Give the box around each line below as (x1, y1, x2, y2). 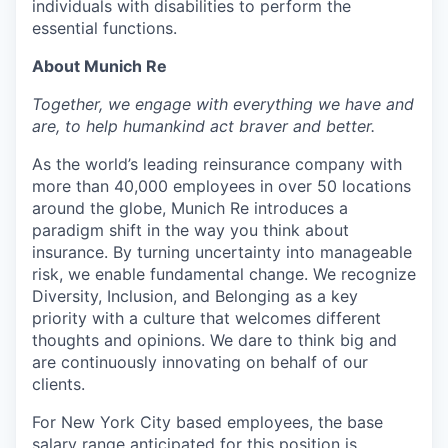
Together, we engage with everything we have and (32, 93, 414, 114)
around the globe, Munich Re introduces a (32, 197, 348, 218)
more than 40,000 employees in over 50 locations (32, 175, 411, 196)
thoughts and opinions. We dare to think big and (32, 329, 397, 350)
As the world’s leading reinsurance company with (32, 153, 402, 174)
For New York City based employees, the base (32, 411, 383, 432)
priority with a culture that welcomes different (32, 307, 381, 328)
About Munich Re (32, 55, 167, 76)
